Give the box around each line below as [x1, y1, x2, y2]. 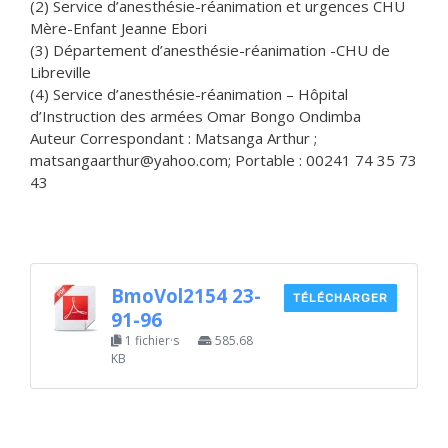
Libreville [30, 61, 91, 82]
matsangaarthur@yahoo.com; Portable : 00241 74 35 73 [30, 149, 417, 170]
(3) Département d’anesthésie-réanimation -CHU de [30, 39, 390, 60]
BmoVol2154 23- [111, 283, 261, 308]
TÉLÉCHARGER [293, 291, 388, 305]
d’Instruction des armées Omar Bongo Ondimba [30, 105, 361, 126]
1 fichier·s [122, 332, 182, 349]
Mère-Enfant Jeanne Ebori [30, 17, 207, 38]
